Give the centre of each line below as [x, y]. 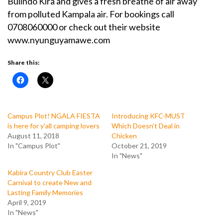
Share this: [23, 62]
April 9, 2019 [27, 202]
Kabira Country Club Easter [50, 172]
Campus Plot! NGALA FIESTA [54, 115]
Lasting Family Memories [45, 192]
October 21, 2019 [139, 145]
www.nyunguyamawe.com [59, 40]
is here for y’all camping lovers [54, 125]
